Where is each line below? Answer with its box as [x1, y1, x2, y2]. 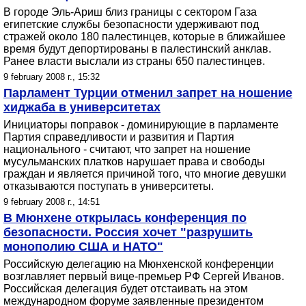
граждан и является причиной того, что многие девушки [3, 168, 286, 180]
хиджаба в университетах [3, 100, 161, 114]
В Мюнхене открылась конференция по [3, 211, 247, 225]
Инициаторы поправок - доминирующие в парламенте [3, 119, 279, 130]
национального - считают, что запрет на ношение [3, 143, 251, 155]
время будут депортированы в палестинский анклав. [3, 43, 271, 55]
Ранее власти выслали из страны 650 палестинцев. [3, 55, 265, 67]
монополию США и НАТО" [3, 240, 163, 253]
